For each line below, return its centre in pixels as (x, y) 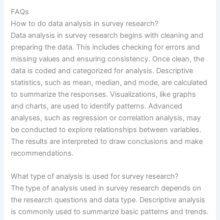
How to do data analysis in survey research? (85, 23)
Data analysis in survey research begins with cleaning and (107, 35)
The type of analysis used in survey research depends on (106, 188)
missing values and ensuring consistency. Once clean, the (108, 59)
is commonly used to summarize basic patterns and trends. (110, 212)
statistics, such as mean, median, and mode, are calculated (109, 82)
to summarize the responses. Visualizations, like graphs (104, 94)
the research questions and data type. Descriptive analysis (108, 200)
